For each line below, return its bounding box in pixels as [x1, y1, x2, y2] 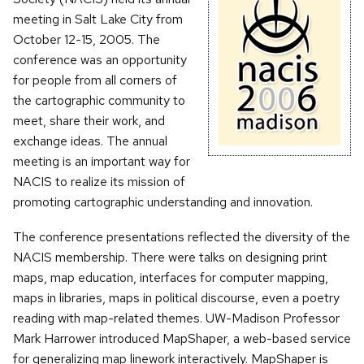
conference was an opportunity [13, 51, 187, 69]
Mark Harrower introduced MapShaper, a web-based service [13, 330, 351, 348]
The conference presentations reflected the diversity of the [13, 228, 350, 246]
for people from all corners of [13, 71, 177, 89]
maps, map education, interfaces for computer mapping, [13, 269, 328, 287]
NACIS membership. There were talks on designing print [13, 249, 327, 266]
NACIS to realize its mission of [13, 173, 185, 191]
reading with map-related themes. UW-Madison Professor [13, 310, 340, 327]
